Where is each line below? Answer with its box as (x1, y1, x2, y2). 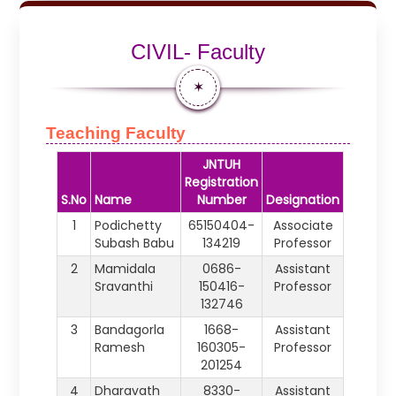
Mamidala (95, 260, 156, 278)
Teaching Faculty (46, 124, 187, 142)
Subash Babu (95, 234, 175, 252)
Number (196, 191, 247, 209)
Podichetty (95, 217, 163, 234)
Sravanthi (95, 278, 154, 295)
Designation (266, 191, 340, 209)
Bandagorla (95, 321, 165, 339)
